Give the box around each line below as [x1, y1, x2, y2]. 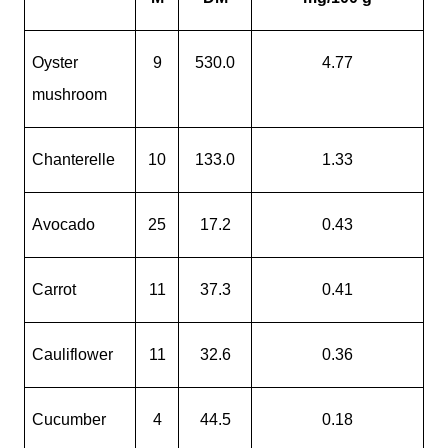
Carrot [32, 281, 77, 298]
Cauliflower [32, 346, 114, 363]
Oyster [32, 54, 79, 71]
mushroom [32, 86, 108, 103]
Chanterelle [32, 151, 116, 168]
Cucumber [32, 411, 107, 428]
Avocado [32, 216, 96, 233]
